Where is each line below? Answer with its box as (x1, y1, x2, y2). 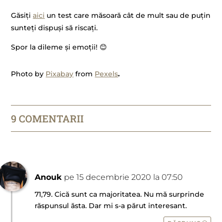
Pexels (95, 69, 118, 79)
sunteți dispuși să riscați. (11, 23, 98, 32)
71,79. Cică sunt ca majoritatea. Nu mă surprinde (35, 190, 205, 199)
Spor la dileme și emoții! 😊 (11, 43, 108, 52)
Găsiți (11, 10, 33, 20)
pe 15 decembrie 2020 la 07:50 (64, 172, 183, 182)
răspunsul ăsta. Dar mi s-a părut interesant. (35, 201, 187, 211)
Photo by (11, 69, 46, 79)
